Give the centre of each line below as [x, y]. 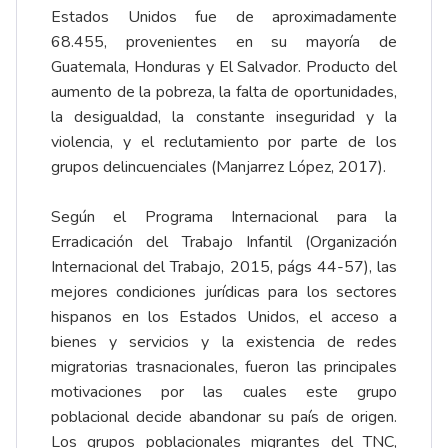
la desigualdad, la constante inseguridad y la [224, 117]
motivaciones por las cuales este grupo [224, 392]
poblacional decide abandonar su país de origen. [224, 417]
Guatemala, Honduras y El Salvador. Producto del [224, 67]
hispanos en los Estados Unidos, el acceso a [224, 317]
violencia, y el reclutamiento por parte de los [224, 142]
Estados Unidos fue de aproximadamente [224, 17]
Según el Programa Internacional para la [224, 217]
